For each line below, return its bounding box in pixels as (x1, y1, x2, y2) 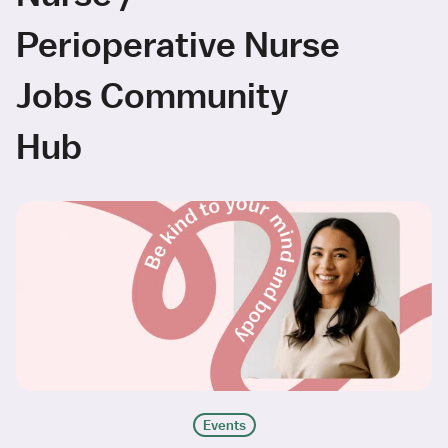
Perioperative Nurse (16, 21, 340, 65)
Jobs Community (16, 72, 289, 116)
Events (202, 415, 246, 434)
